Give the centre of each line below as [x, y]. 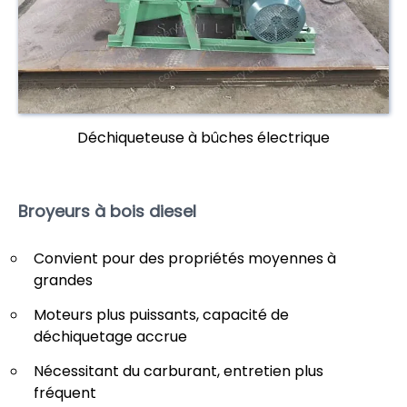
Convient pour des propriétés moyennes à [185, 258]
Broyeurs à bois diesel [107, 212]
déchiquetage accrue [110, 336]
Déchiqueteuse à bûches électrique [203, 138]
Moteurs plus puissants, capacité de [161, 314]
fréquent [65, 392]
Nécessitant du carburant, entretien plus [179, 371]
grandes [63, 280]
